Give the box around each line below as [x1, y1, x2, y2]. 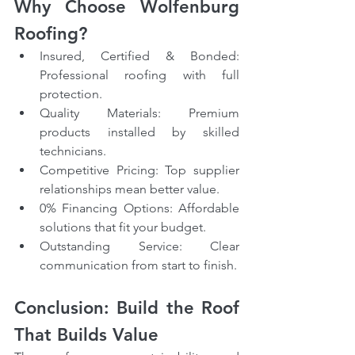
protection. [40, 86, 102, 102]
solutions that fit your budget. [40, 219, 206, 235]
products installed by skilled [40, 124, 239, 140]
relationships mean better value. [40, 181, 219, 197]
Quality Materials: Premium [40, 105, 239, 121]
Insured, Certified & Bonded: [40, 48, 239, 64]
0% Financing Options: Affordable [40, 200, 239, 216]
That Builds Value [14, 324, 158, 346]
